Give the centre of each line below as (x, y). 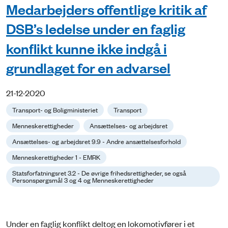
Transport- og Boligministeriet (55, 110)
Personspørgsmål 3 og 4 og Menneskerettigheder (83, 180)
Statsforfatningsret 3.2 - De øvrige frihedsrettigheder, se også (99, 173)
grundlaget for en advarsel (88, 68)
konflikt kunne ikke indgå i (87, 48)
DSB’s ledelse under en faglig (96, 28)
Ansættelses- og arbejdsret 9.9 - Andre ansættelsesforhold (96, 141)
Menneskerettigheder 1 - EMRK (56, 157)
